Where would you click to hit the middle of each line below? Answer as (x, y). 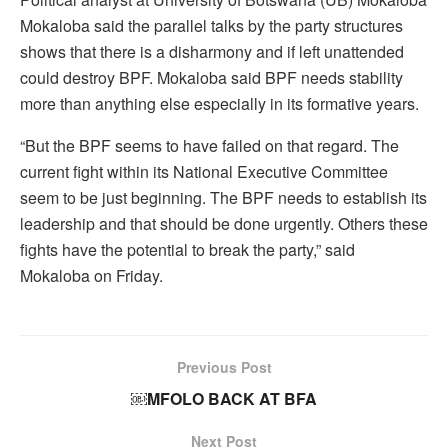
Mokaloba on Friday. (91, 275)
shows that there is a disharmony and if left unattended (212, 51)
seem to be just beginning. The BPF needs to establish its (223, 197)
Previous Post (224, 366)
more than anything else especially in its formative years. (219, 103)
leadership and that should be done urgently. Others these (224, 223)
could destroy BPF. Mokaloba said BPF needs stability (211, 77)
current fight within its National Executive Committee (204, 171)
